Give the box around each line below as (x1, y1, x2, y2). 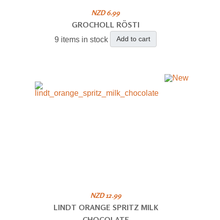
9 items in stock (55, 35, 109, 44)
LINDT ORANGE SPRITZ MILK (53, 202, 158, 212)
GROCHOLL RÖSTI (72, 19, 140, 29)
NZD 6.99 (91, 8, 120, 17)
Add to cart (116, 34, 151, 43)
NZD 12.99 (90, 191, 121, 199)
